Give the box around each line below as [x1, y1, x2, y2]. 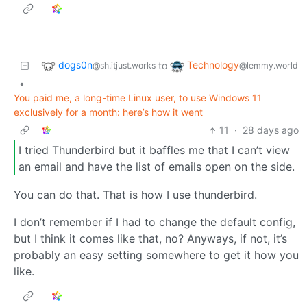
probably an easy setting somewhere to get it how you [14, 248, 299, 262]
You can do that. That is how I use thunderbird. [14, 188, 257, 202]
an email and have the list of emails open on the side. [19, 159, 295, 173]
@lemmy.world [239, 60, 298, 71]
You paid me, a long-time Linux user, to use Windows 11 [14, 92, 262, 104]
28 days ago [243, 124, 299, 136]
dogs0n [58, 59, 93, 71]
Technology [187, 59, 239, 71]
